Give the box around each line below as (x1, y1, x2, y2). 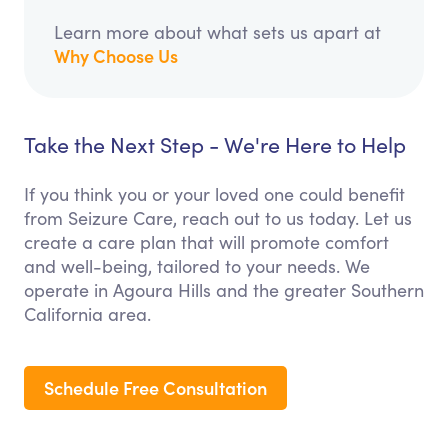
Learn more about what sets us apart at (54, 20, 381, 45)
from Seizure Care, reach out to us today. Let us (24, 206, 412, 231)
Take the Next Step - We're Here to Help (24, 130, 406, 160)
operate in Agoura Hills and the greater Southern (24, 278, 424, 303)
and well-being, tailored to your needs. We (24, 254, 370, 279)
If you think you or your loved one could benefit (24, 182, 405, 207)
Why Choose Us (54, 43, 178, 69)
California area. (24, 302, 151, 327)
